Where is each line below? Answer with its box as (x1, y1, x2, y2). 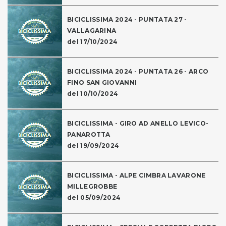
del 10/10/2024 (67, 90, 119, 98)
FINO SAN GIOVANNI (67, 79, 137, 87)
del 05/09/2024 (67, 194, 121, 202)
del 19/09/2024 (67, 142, 120, 150)
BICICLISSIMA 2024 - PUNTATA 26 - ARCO (67, 68, 209, 76)
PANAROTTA (67, 131, 110, 139)
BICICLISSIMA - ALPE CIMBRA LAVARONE (67, 172, 206, 180)
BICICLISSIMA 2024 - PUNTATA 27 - (67, 16, 187, 24)
